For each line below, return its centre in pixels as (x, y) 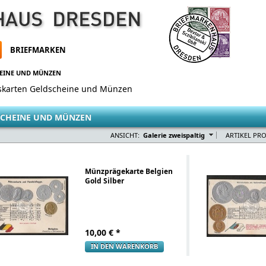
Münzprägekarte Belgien (129, 171)
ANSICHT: (125, 135)
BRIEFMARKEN (38, 50)
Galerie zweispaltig (174, 135)
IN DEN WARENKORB (124, 246)
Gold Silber (104, 181)
